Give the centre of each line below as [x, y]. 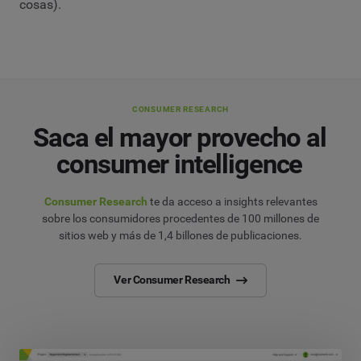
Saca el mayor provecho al [180, 138]
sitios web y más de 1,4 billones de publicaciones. [180, 235]
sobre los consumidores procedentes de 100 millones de [180, 218]
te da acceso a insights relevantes [232, 201]
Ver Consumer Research [172, 280]
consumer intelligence [180, 164]
